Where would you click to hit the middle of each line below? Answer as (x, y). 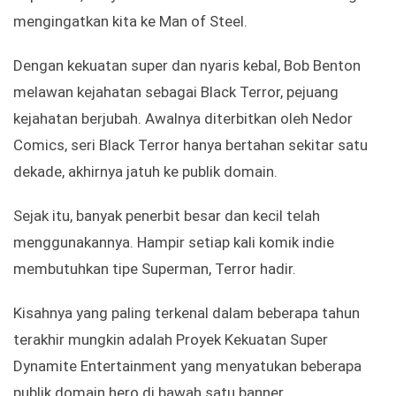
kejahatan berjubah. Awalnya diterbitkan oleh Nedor (183, 119)
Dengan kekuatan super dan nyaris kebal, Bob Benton (187, 66)
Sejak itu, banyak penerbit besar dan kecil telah (167, 216)
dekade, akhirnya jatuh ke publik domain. (145, 172)
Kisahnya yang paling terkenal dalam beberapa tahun (187, 313)
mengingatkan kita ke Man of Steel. (130, 22)
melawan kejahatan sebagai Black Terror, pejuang (176, 92)
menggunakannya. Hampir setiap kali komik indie (174, 243)
